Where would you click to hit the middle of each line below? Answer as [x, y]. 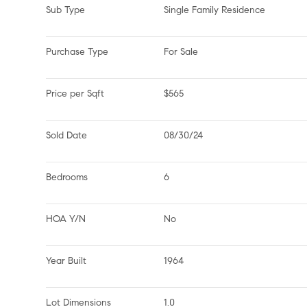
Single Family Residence [215, 10]
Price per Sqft [75, 94]
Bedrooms [67, 177]
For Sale [181, 52]
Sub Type [66, 10]
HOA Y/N [66, 219]
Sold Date [67, 135]
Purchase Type [77, 52]
